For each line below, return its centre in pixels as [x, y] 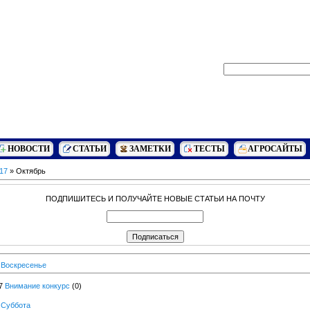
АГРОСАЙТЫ [275, 149]
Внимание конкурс [37, 285]
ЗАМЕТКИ [150, 149]
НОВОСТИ [29, 149]
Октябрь [31, 171]
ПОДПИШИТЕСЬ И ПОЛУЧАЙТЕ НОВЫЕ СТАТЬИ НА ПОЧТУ [155, 199]
